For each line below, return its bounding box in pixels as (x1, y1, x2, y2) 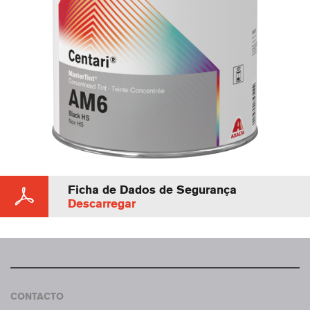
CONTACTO (10, 291, 64, 303)
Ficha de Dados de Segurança (68, 183, 237, 197)
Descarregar (68, 197, 136, 211)
